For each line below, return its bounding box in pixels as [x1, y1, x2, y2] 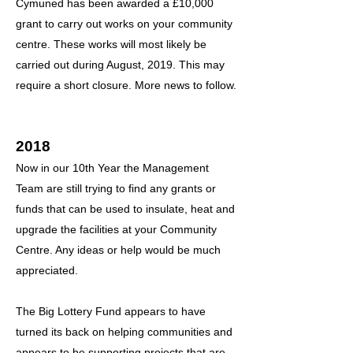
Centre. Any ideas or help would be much [16, 243, 221, 256]
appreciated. [16, 264, 78, 277]
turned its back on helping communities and [16, 325, 232, 338]
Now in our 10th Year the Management [16, 162, 209, 174]
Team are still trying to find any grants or [16, 182, 216, 195]
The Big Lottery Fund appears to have [16, 305, 206, 318]
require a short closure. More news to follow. [16, 79, 236, 91]
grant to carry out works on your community [16, 17, 232, 30]
